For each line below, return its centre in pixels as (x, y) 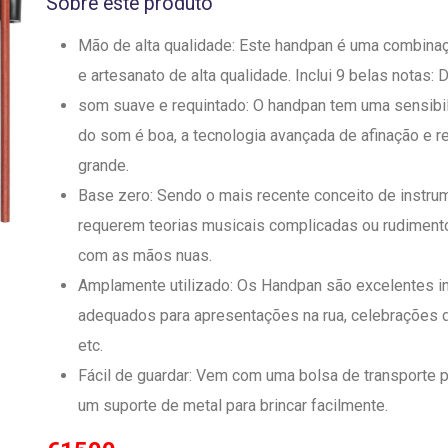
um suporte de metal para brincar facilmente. (233, 405)
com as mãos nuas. (145, 255)
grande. (103, 165)
